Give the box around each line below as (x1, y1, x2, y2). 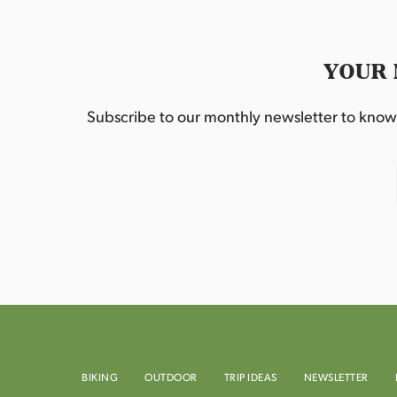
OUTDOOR (144, 370, 198, 384)
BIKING (82, 370, 118, 384)
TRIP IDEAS (223, 370, 277, 384)
